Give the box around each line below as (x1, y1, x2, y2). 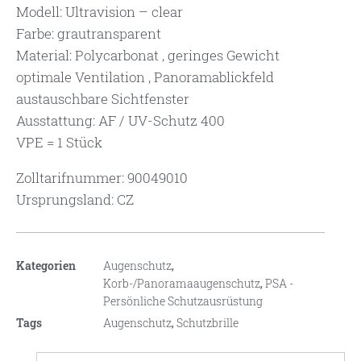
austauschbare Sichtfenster (16, 89, 189, 109)
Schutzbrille (176, 315, 239, 331)
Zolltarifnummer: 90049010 (16, 168, 188, 188)
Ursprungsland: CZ (16, 190, 134, 210)
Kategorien (16, 258, 76, 274)
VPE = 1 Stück (16, 133, 102, 152)
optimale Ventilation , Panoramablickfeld (16, 68, 274, 87)
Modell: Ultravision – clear (16, 2, 183, 22)
